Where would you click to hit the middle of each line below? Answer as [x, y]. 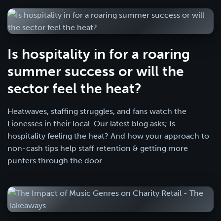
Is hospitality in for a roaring [99, 54]
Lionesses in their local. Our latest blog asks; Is [91, 123]
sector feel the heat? [74, 88]
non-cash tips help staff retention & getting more [98, 148]
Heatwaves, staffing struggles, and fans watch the [97, 111]
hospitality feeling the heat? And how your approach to [108, 136]
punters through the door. [55, 160]
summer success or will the [96, 71]
